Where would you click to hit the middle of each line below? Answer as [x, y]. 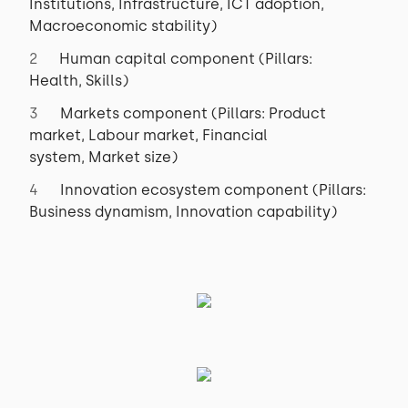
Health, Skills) [79, 81]
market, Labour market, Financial [148, 135]
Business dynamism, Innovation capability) [183, 212]
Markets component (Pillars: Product [193, 113]
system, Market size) [103, 157]
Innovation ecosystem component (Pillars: [213, 190]
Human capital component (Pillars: [186, 59]
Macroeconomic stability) [125, 26]
